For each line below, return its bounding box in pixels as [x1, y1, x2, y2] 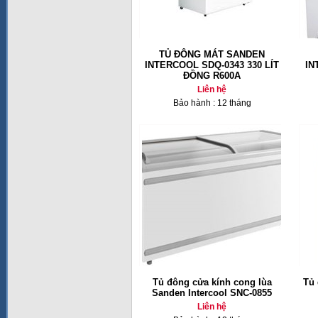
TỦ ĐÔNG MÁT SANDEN [159, 49, 265, 60]
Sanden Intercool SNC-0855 [152, 287, 272, 298]
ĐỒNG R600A [183, 70, 241, 81]
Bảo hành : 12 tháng [172, 98, 251, 108]
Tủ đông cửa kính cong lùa [152, 277, 272, 287]
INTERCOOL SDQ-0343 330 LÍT [145, 60, 279, 70]
